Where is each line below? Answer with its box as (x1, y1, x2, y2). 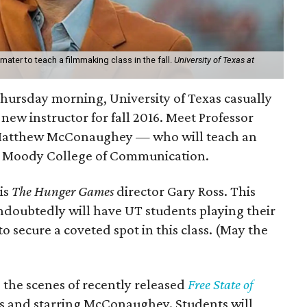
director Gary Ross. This (116, 182, 256, 199)
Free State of (188, 275, 253, 293)
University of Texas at (174, 54, 254, 65)
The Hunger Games (12, 182, 116, 199)
